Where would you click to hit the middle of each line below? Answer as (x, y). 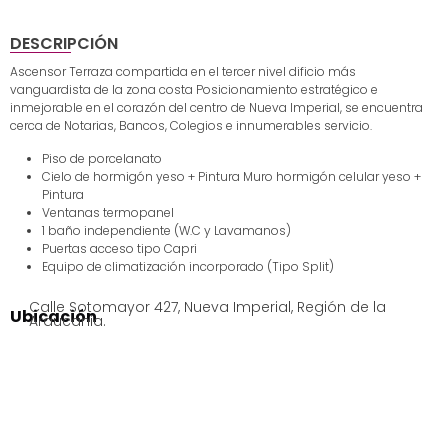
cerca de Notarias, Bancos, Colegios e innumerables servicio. (191, 126)
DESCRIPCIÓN (64, 44)
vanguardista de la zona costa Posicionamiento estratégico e (194, 90)
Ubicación (53, 316)
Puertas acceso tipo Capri (119, 248)
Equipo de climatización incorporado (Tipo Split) (188, 266)
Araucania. (67, 320)
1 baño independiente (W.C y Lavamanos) (166, 230)
